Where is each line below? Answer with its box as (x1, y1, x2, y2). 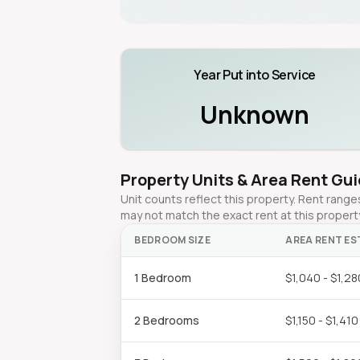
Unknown (199, 98, 309, 131)
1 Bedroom (134, 270, 192, 285)
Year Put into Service (194, 66, 316, 84)
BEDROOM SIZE (134, 233, 211, 247)
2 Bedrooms (134, 313, 200, 328)
